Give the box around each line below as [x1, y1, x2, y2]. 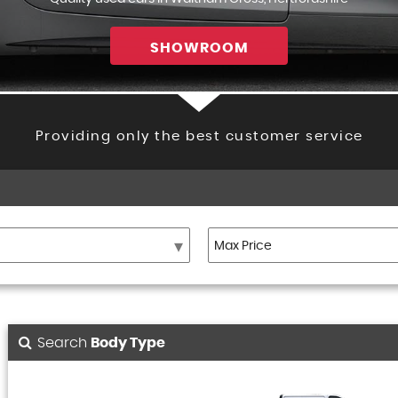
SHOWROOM [149, 41, 249, 56]
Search [37, 336, 91, 351]
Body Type [91, 336, 165, 351]
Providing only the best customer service [35, 130, 363, 144]
